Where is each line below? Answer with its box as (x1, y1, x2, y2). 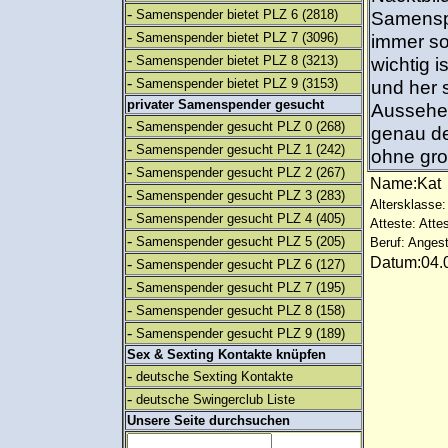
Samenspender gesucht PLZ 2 (136, 165, 312, 180)
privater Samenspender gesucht (127, 97, 324, 112)
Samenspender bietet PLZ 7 (136, 30, 298, 45)
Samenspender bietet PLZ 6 (136, 7, 298, 22)
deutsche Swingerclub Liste (136, 392, 295, 407)
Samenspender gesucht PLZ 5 (136, 234, 312, 249)
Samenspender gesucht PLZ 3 (136, 188, 312, 203)
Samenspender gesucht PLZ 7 (136, 280, 312, 295)
